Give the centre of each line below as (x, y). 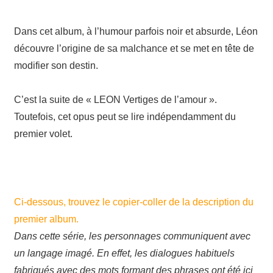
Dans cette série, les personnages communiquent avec (132, 236)
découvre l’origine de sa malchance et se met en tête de (134, 49)
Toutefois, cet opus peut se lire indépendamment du (125, 117)
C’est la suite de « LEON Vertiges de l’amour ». (115, 100)
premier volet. (43, 134)
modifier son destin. (56, 66)
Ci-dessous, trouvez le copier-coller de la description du (134, 202)
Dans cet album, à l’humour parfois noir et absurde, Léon (136, 32)
